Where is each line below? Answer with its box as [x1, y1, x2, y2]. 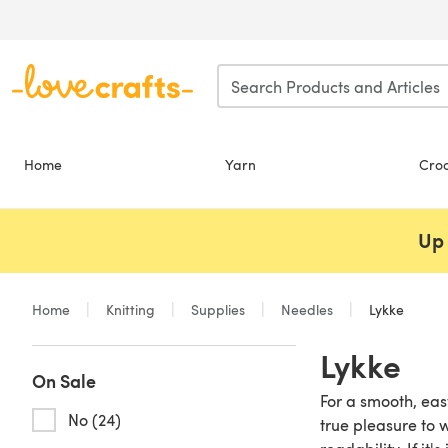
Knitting [102, 300, 159, 319]
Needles [277, 300, 337, 319]
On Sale [32, 368, 96, 393]
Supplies [187, 300, 249, 319]
